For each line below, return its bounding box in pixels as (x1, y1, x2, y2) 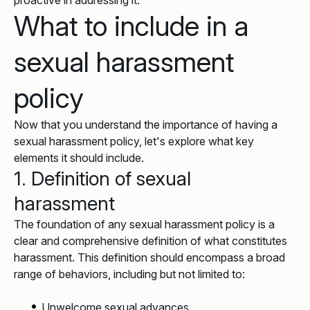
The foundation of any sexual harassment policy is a (14, 217, 275, 232)
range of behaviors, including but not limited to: (14, 267, 245, 282)
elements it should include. (14, 151, 144, 165)
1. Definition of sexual (14, 167, 191, 191)
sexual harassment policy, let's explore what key (14, 134, 254, 149)
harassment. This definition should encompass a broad (14, 250, 285, 265)
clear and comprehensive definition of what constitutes (14, 234, 287, 248)
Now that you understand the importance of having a (14, 118, 277, 132)
